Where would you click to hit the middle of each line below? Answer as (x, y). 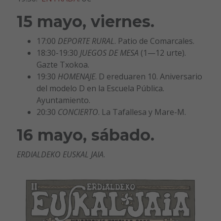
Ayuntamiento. (63, 100)
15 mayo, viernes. (85, 22)
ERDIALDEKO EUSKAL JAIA (60, 155)
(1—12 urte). (162, 53)
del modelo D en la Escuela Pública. (100, 89)
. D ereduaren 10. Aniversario (148, 77)
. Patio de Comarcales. (154, 41)
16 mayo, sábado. (85, 135)
